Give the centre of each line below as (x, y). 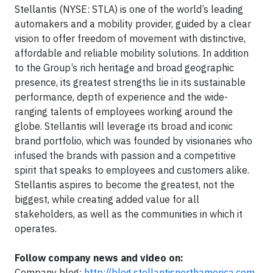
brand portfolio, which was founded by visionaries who (133, 141)
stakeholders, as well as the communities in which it (129, 214)
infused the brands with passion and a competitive (125, 156)
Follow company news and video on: (99, 258)
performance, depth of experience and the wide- (121, 97)
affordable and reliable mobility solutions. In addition (132, 53)
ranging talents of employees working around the (124, 112)
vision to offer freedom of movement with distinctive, (130, 39)
